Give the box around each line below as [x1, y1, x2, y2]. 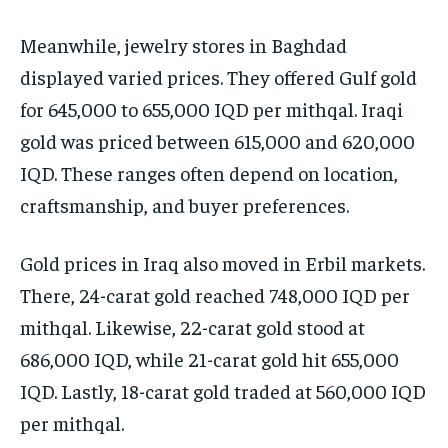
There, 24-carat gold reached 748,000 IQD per [20, 281, 410, 307]
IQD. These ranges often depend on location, [20, 159, 398, 185]
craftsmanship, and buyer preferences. [20, 191, 349, 217]
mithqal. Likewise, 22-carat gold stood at [20, 313, 365, 339]
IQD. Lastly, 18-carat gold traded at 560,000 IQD [20, 377, 426, 403]
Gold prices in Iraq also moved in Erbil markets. [20, 249, 425, 275]
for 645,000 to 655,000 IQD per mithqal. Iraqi [20, 95, 403, 121]
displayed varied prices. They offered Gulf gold [20, 63, 417, 89]
